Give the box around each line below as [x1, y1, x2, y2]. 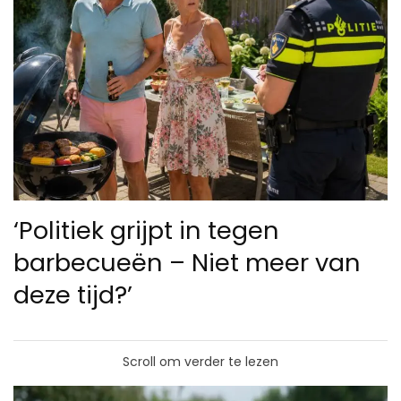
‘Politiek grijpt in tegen [13, 212, 279, 248]
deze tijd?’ [13, 277, 132, 312]
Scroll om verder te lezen [123, 352, 278, 371]
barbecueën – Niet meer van [13, 244, 361, 280]
